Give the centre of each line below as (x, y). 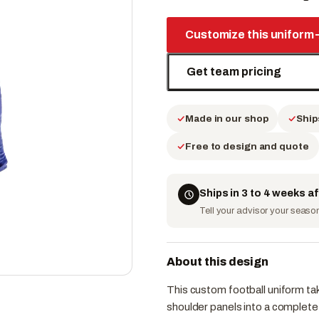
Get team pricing (234, 71)
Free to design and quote (247, 147)
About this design (218, 262)
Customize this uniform (250, 34)
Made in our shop (227, 119)
